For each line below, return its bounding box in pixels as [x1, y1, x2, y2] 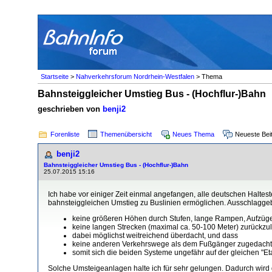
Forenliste [50, 130, 80, 138]
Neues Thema [172, 130, 214, 138]
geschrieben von [38, 104, 103, 114]
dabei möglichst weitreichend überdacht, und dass [72, 231, 238, 240]
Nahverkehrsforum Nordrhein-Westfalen [76, 72, 194, 80]
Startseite [41, 72, 69, 80]
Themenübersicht [100, 130, 152, 138]
